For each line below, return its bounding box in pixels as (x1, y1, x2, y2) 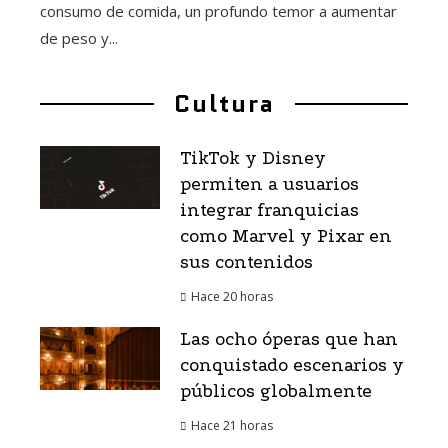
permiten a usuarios (180, 174, 359, 196)
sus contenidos (180, 252, 313, 274)
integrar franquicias (180, 200, 359, 222)
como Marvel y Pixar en (180, 226, 392, 248)
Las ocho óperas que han (180, 329, 398, 351)
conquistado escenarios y (180, 355, 404, 377)
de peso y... (40, 28, 118, 49)
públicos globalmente (180, 381, 372, 403)
